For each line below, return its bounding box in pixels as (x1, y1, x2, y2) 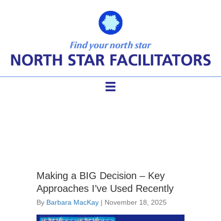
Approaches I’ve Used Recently (37, 183, 174, 194)
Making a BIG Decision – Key (37, 170, 165, 182)
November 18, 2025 (105, 198, 167, 207)
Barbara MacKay (46, 198, 99, 207)
